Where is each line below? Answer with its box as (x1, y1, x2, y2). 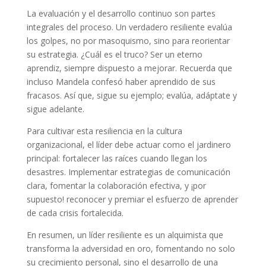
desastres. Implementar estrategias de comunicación (26, 166, 230, 178)
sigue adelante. (26, 103, 84, 115)
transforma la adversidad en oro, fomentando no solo (26, 243, 235, 255)
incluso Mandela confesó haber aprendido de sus (26, 76, 216, 88)
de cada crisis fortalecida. (26, 207, 123, 219)
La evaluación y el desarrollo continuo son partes (26, 8, 216, 20)
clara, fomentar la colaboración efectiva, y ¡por (26, 180, 206, 192)
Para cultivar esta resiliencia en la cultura (26, 125, 182, 137)
